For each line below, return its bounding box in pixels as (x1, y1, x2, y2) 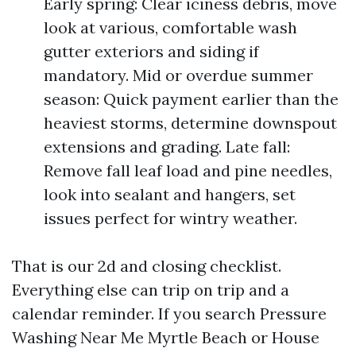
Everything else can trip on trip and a (12, 280, 289, 300)
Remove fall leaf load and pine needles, (44, 161, 332, 180)
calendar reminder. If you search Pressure (12, 304, 327, 323)
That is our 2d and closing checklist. (12, 256, 281, 276)
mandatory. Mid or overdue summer (44, 65, 313, 85)
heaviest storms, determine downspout (44, 113, 337, 133)
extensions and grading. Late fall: (44, 137, 290, 157)
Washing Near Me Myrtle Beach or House (12, 327, 319, 347)
